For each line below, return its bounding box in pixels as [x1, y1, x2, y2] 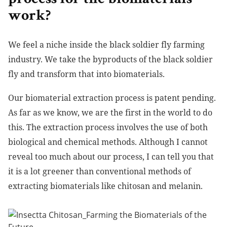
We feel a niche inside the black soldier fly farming [8, 39, 205, 51]
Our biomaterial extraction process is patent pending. [8, 92, 216, 104]
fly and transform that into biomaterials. [8, 68, 165, 80]
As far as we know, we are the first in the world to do [8, 107, 212, 119]
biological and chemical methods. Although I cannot [8, 136, 208, 148]
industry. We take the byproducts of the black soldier [8, 54, 213, 65]
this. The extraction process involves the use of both [8, 122, 208, 133]
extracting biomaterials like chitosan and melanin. [8, 180, 203, 192]
